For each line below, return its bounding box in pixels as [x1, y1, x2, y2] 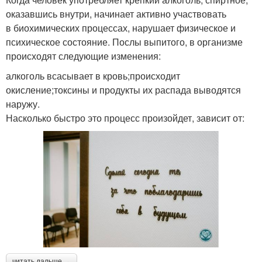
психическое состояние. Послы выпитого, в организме [6, 35, 243, 49]
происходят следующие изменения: [6, 49, 161, 63]
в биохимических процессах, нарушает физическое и [6, 20, 236, 35]
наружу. [6, 96, 40, 111]
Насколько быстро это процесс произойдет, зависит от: [6, 111, 244, 125]
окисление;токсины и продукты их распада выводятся [6, 82, 241, 96]
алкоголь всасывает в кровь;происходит [6, 68, 180, 82]
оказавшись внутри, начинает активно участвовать [6, 6, 226, 20]
